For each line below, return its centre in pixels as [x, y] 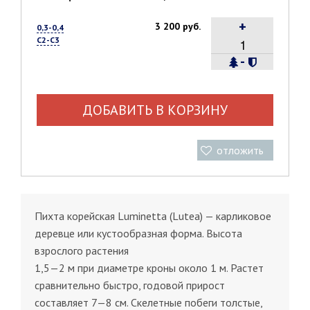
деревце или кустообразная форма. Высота [138, 233]
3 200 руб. [178, 26]
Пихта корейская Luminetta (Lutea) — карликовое [153, 216]
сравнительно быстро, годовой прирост [130, 285]
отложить [240, 150]
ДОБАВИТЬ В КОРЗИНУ [155, 110]
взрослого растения [82, 250]
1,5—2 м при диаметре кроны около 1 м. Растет [149, 267]
